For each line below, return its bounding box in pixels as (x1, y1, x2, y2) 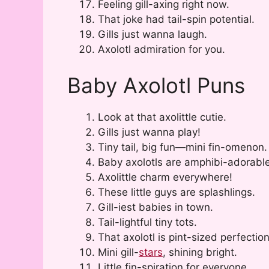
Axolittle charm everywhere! (98, 171, 232, 183)
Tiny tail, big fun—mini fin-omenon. (98, 141, 267, 153)
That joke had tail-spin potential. (98, 13, 255, 26)
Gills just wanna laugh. (98, 28, 207, 41)
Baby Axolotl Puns (67, 72, 245, 98)
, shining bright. (163, 246, 237, 258)
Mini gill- (98, 246, 139, 258)
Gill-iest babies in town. (98, 201, 213, 213)
